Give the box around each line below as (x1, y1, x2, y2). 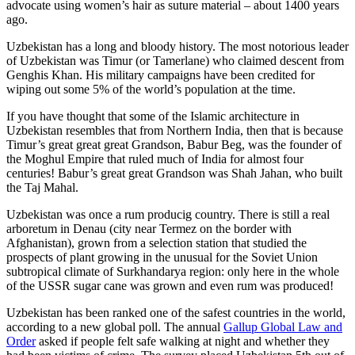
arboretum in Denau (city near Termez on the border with (6, 221, 292, 235)
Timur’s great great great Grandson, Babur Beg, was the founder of (6, 137, 342, 151)
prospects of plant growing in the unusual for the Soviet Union (6, 250, 318, 264)
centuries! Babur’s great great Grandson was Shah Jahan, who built (6, 166, 342, 180)
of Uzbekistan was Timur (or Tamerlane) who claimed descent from (6, 53, 344, 67)
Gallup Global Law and (223, 319, 342, 334)
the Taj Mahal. (6, 180, 78, 194)
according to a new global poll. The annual (6, 319, 223, 334)
